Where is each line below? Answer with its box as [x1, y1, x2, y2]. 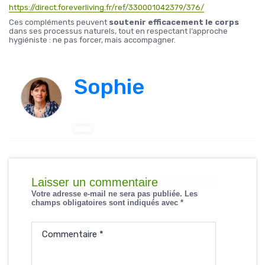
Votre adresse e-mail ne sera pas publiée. [31, 189, 182, 198]
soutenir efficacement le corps [109, 18, 239, 27]
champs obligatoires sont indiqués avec [31, 198, 180, 207]
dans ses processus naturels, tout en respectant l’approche [9, 27, 228, 35]
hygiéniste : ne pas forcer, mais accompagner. [9, 35, 176, 44]
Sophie [74, 74, 144, 99]
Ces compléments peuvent [9, 18, 109, 27]
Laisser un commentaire [31, 176, 158, 189]
